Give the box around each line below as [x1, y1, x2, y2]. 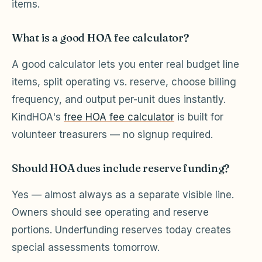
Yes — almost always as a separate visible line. [12, 188, 234, 201]
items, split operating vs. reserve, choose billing [12, 75, 236, 88]
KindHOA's [12, 111, 64, 123]
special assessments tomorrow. [12, 241, 160, 253]
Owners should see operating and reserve [12, 206, 209, 218]
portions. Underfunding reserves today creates [12, 223, 231, 236]
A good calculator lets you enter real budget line [12, 58, 239, 70]
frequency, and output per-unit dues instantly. [12, 93, 226, 105]
